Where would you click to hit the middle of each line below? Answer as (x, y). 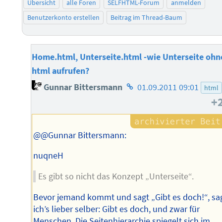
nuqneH (49, 156)
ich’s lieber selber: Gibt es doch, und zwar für (117, 209)
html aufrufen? (61, 71)
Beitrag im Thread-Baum (147, 18)
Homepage (145, 84)
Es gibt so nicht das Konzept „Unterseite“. (116, 177)
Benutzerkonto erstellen (63, 18)
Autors (137, 112)
